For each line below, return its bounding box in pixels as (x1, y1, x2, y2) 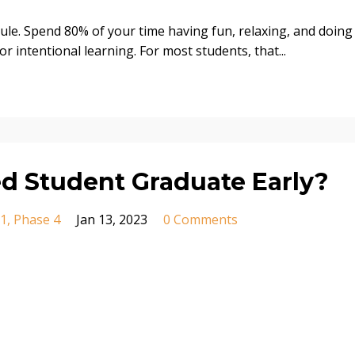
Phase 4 (13, 211, 60, 229)
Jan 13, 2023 (76, 211, 147, 229)
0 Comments (163, 211, 238, 229)
